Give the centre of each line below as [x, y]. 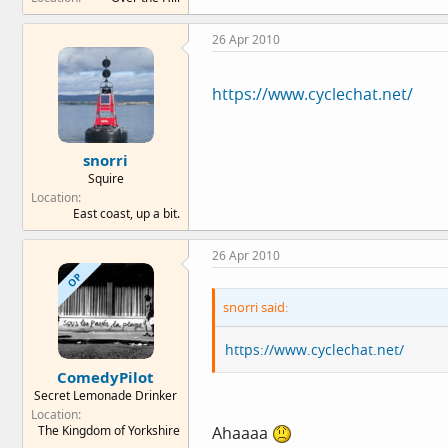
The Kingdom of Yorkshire [109, 430]
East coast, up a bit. [126, 213]
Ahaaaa [242, 433]
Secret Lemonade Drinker [105, 395]
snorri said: [255, 307]
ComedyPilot [105, 376]
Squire [105, 178]
